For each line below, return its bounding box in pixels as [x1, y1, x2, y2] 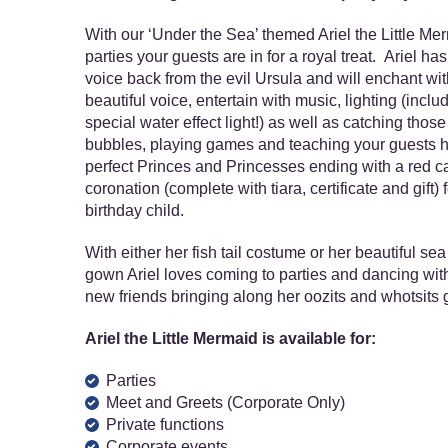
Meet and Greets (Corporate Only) [105, 394, 345, 411]
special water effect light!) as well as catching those [84, 114, 446, 131]
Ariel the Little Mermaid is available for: [84, 330, 376, 347]
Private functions [105, 416, 224, 433]
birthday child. [84, 202, 184, 219]
